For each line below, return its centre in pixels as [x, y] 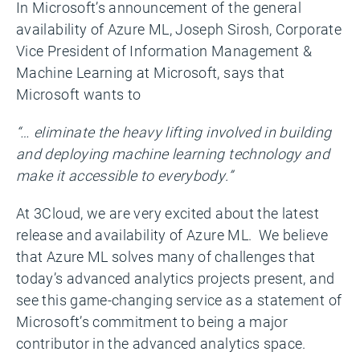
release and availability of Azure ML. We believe [172, 235]
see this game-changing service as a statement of [179, 300]
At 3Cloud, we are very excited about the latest [168, 213]
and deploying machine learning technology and [173, 153]
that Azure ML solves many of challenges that [166, 256]
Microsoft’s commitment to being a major [152, 321]
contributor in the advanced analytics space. [161, 343]
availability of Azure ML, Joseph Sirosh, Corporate [179, 29]
